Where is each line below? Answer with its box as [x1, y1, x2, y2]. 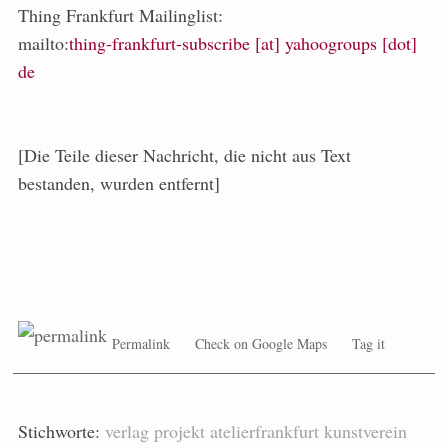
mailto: [18, 31, 69, 55]
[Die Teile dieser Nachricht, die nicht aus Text [18, 143, 351, 167]
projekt [154, 419, 205, 443]
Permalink [112, 334, 170, 353]
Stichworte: [18, 419, 100, 443]
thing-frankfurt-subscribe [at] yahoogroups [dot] [69, 31, 417, 55]
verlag [105, 419, 149, 443]
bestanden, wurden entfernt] [18, 171, 220, 195]
